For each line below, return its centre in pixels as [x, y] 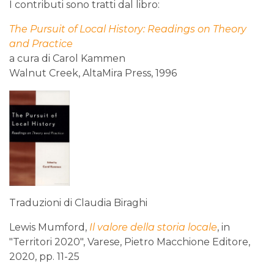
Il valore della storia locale [153, 228]
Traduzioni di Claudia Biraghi [78, 203]
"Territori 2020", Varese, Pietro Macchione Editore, [130, 242]
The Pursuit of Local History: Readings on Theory [128, 29]
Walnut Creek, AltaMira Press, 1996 [93, 73]
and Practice [41, 44]
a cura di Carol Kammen [67, 58]
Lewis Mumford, [49, 228]
